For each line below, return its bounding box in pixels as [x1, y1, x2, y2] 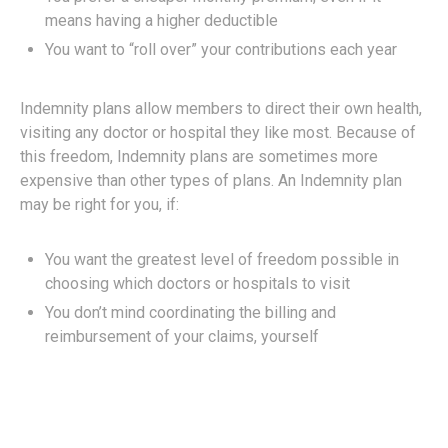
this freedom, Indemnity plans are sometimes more [20, 146, 378, 166]
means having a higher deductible [45, 10, 278, 30]
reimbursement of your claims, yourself [45, 326, 319, 346]
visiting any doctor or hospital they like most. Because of [20, 122, 416, 142]
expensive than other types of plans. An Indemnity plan [20, 170, 402, 190]
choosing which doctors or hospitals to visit [45, 273, 350, 293]
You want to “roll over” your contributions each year [45, 39, 397, 59]
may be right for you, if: [20, 194, 179, 214]
